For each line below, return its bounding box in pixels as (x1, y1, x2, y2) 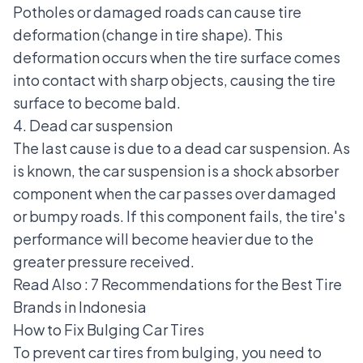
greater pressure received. (13, 251, 197, 271)
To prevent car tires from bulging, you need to (13, 342, 322, 361)
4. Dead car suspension (13, 115, 173, 135)
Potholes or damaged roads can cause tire (13, 2, 301, 21)
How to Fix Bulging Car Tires (13, 319, 204, 339)
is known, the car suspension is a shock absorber (13, 160, 339, 180)
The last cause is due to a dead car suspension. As (13, 138, 350, 157)
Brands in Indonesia (13, 297, 147, 316)
